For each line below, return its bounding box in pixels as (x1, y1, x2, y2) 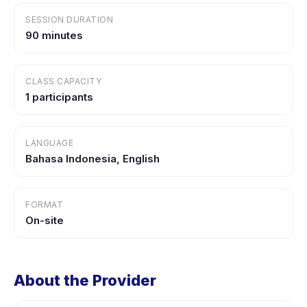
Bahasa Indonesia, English (25, 152, 160, 165)
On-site (25, 214, 64, 227)
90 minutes (25, 29, 83, 42)
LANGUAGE (25, 138, 73, 148)
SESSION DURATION (25, 14, 113, 25)
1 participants (25, 90, 93, 103)
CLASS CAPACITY (25, 76, 101, 86)
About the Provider (14, 271, 156, 289)
